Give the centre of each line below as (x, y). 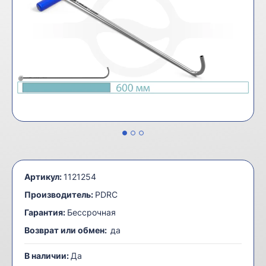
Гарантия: (45, 212)
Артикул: (43, 176)
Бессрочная (91, 212)
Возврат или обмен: (66, 230)
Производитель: (59, 194)
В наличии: (47, 255)
